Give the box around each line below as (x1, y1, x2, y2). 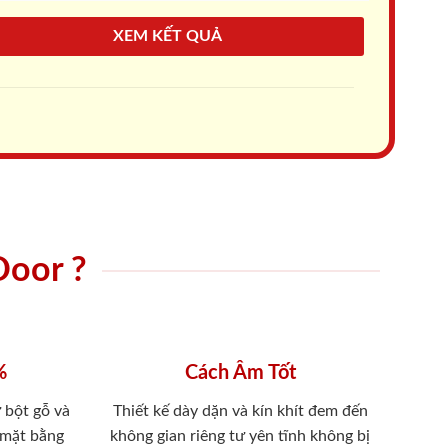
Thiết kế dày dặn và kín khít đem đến (112, 402, 368, 419)
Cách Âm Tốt (184, 362, 296, 383)
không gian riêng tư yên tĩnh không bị (110, 427, 371, 444)
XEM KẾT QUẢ (112, 28, 222, 45)
